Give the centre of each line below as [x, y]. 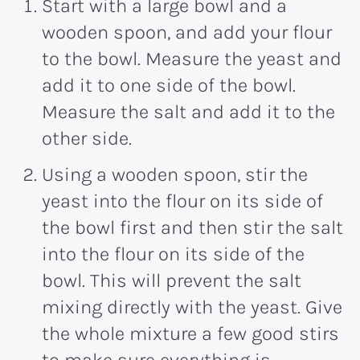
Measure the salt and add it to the [188, 111]
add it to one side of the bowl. [169, 85]
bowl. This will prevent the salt [172, 280]
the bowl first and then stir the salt [192, 227]
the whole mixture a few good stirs [190, 333]
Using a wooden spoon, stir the [175, 174]
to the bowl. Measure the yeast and [192, 58]
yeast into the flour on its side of [182, 200]
